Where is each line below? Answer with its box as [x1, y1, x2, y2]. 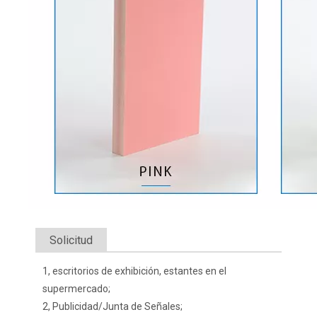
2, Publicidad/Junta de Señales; [42, 301, 183, 312]
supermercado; [42, 283, 110, 294]
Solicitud [50, 234, 93, 247]
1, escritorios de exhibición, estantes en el [42, 265, 226, 277]
